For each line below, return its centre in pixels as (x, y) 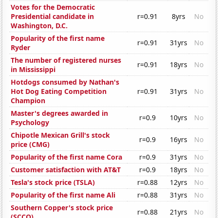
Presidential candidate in (53, 17)
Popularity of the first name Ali (63, 195)
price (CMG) (30, 145)
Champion (28, 101)
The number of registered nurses (66, 60)
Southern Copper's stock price (62, 208)
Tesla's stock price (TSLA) (53, 182)
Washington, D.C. (39, 26)
